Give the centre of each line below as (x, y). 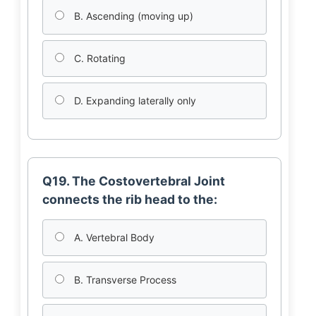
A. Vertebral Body (113, 237)
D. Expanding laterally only (133, 101)
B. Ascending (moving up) (132, 16)
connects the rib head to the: (129, 199)
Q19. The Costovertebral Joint (133, 181)
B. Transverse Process (123, 280)
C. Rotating (98, 58)
